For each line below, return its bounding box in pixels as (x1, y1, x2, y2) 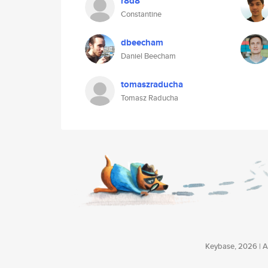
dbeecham (121, 36, 163, 49)
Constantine (121, 8, 162, 20)
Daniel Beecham (121, 50, 176, 62)
